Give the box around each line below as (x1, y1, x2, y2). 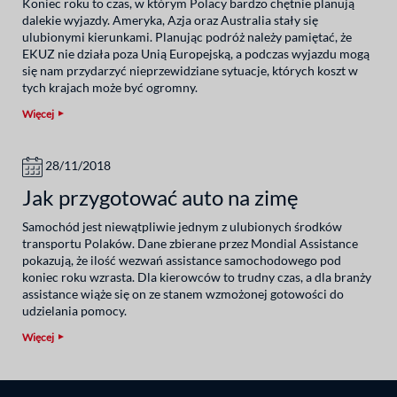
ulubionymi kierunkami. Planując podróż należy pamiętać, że (22, 28, 352, 44)
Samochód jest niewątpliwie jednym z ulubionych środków (22, 218, 342, 234)
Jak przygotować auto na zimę (22, 183, 299, 210)
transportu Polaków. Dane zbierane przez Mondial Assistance (22, 235, 358, 251)
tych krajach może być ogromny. (22, 79, 198, 95)
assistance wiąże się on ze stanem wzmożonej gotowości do (22, 285, 344, 301)
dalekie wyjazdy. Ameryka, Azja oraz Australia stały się (22, 12, 318, 27)
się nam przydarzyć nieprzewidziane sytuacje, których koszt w (22, 62, 358, 78)
